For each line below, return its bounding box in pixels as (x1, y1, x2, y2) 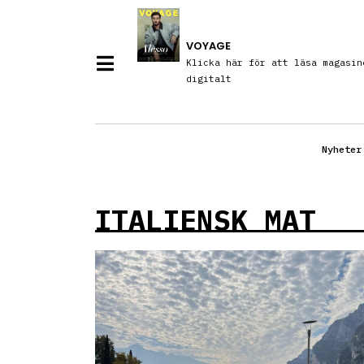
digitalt (185, 73, 232, 85)
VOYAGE (185, 38, 231, 54)
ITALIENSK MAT (94, 201, 316, 240)
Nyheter (322, 143, 362, 156)
